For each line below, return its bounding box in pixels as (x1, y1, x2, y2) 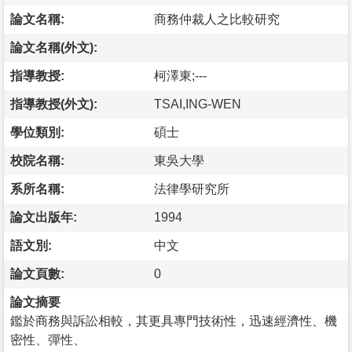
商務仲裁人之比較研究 (154, 12, 280, 26)
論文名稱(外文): (10, 40, 97, 54)
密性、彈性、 (10, 332, 86, 346)
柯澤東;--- (154, 68, 207, 82)
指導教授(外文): (10, 97, 97, 111)
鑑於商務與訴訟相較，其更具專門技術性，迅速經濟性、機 (10, 313, 337, 328)
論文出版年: (10, 210, 77, 224)
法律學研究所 (154, 181, 229, 196)
